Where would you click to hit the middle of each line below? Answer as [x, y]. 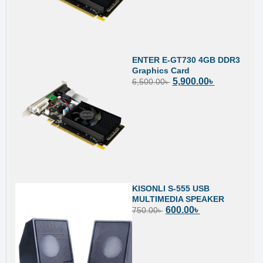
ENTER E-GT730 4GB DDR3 [186, 60]
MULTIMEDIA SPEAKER [178, 199]
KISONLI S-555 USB [171, 188]
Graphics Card [161, 71]
